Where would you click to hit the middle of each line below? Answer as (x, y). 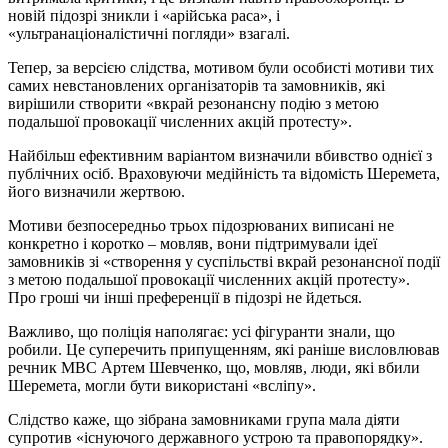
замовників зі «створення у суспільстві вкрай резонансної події (224, 261)
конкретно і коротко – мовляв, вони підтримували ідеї (192, 243)
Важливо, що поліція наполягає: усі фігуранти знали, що (201, 331)
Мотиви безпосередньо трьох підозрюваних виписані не (201, 225)
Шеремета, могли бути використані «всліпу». (162, 385)
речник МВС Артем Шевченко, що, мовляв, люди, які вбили (214, 367)
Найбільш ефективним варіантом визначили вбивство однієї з (220, 155)
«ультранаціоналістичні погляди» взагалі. (149, 33)
